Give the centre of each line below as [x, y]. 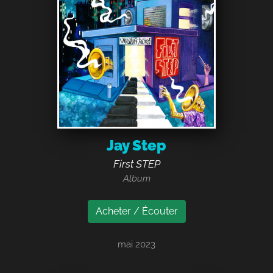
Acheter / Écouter [136, 211]
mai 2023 [136, 245]
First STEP [136, 164]
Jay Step [136, 146]
